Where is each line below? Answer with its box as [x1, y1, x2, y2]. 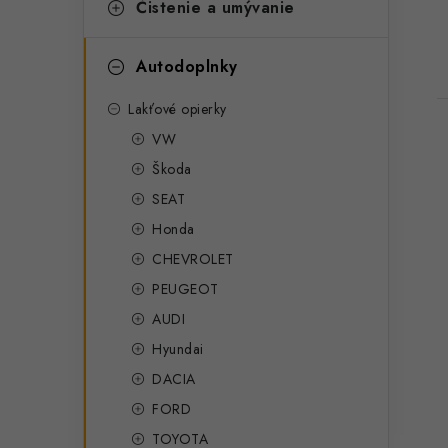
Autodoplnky [136, 54, 238, 78]
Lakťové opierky [128, 98, 227, 119]
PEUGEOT [152, 278, 219, 299]
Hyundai [152, 338, 204, 359]
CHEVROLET [152, 248, 234, 269]
